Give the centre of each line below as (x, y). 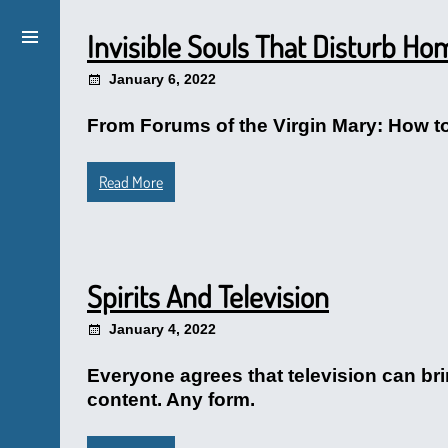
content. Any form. (171, 399)
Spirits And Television (208, 296)
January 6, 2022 (162, 79)
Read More (131, 182)
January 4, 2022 (162, 329)
